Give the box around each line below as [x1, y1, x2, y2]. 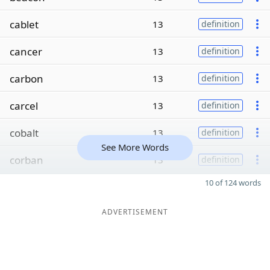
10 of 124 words [205, 177, 261, 188]
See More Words [101, 141, 169, 153]
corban [10, 152, 43, 167]
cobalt [10, 125, 39, 140]
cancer [10, 44, 42, 58]
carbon [10, 71, 43, 86]
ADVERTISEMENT [102, 207, 168, 217]
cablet [10, 17, 39, 31]
